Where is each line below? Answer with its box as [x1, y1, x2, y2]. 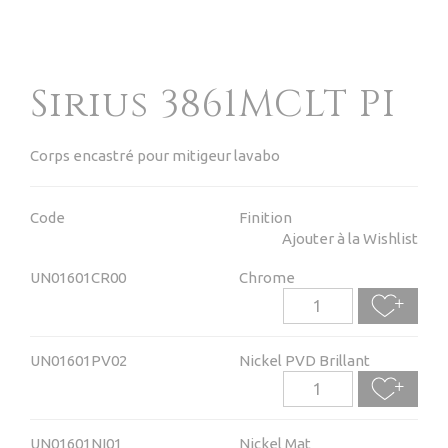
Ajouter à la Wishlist [282, 230, 418, 247]
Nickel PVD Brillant [239, 352, 370, 369]
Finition [239, 209, 292, 226]
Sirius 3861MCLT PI [30, 79, 396, 130]
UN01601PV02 [30, 352, 127, 369]
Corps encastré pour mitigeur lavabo [30, 147, 280, 164]
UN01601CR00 [30, 269, 126, 286]
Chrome [239, 269, 295, 286]
